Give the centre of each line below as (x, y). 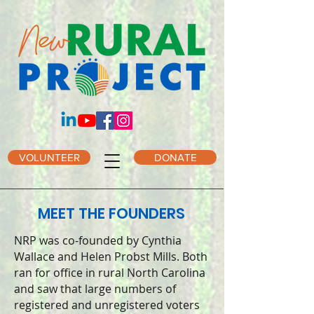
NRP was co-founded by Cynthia (98, 240)
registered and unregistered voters (107, 305)
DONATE (175, 157)
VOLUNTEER (49, 157)
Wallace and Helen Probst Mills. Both (111, 257)
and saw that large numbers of (95, 289)
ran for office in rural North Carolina (110, 273)
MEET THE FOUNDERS (111, 213)
